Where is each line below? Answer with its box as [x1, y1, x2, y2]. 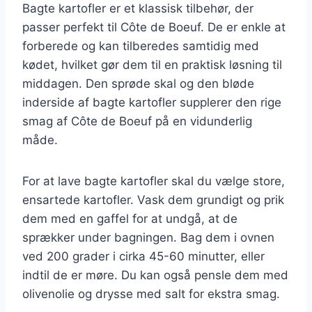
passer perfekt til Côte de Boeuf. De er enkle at [22, 19, 286, 34]
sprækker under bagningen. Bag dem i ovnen [22, 230, 274, 244]
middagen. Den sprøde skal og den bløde [22, 76, 254, 91]
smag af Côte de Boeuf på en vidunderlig [22, 114, 252, 128]
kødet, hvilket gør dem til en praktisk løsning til [22, 57, 282, 72]
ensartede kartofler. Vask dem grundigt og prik [22, 192, 284, 207]
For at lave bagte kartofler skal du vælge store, [22, 173, 285, 188]
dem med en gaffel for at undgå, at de [22, 211, 237, 226]
